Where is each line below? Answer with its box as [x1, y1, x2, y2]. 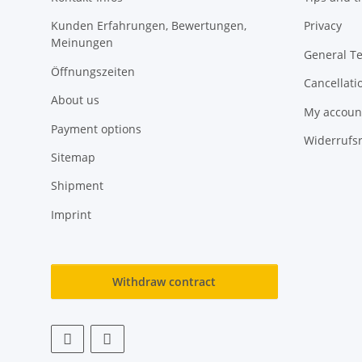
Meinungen [51, 35, 113, 51]
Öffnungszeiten [51, 63, 135, 79]
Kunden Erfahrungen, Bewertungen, [51, 18, 246, 34]
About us [51, 92, 99, 108]
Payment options [51, 120, 141, 137]
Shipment [51, 178, 103, 194]
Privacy [303, 18, 342, 34]
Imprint [51, 206, 91, 222]
